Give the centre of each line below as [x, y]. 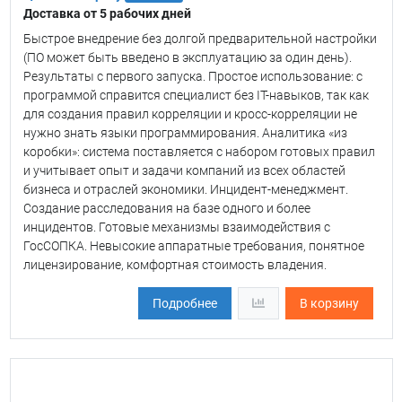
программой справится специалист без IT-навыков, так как [196, 95]
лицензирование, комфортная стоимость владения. [175, 264]
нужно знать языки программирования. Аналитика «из [185, 132]
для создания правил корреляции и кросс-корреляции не [190, 114]
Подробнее [184, 303]
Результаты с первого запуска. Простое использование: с [192, 76]
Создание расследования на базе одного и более [166, 208]
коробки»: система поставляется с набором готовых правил [199, 151]
